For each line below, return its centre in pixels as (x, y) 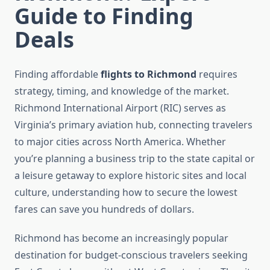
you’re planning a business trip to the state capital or (135, 159)
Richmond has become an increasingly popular (121, 238)
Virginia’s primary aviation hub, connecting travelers (133, 125)
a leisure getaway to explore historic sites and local (130, 176)
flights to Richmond (149, 74)
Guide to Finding (104, 16)
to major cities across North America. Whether (120, 142)
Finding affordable (58, 74)
